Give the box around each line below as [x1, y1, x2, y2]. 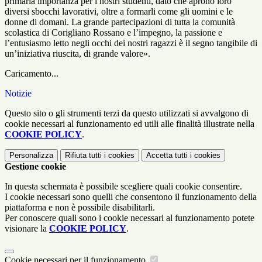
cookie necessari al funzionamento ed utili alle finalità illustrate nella [5, 118, 254, 129]
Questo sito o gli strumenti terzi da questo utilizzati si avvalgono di [5, 108, 249, 118]
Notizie [5, 88, 32, 98]
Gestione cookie [5, 161, 66, 171]
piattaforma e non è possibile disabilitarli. [5, 202, 155, 212]
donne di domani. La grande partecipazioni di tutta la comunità [5, 16, 235, 27]
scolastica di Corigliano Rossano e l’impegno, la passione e [5, 27, 222, 37]
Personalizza [9, 150, 53, 160]
